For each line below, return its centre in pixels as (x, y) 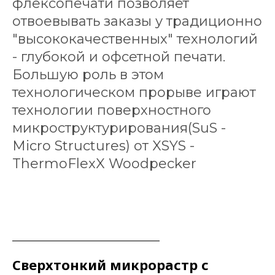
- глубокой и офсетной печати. (119, 57)
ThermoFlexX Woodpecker (104, 164)
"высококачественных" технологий (135, 39)
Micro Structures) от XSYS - (103, 146)
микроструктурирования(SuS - (119, 128)
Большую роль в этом (88, 75)
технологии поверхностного (112, 110)
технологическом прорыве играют (134, 92)
